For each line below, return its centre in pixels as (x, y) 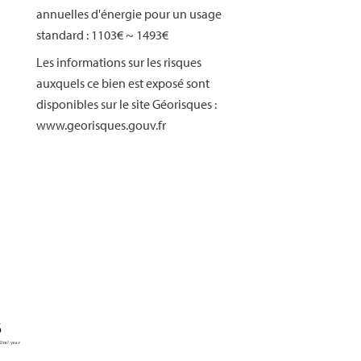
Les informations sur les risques (119, 62)
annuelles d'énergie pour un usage (129, 14)
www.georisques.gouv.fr (101, 125)
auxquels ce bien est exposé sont (123, 83)
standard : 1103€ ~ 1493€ (102, 35)
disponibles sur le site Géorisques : (127, 104)
